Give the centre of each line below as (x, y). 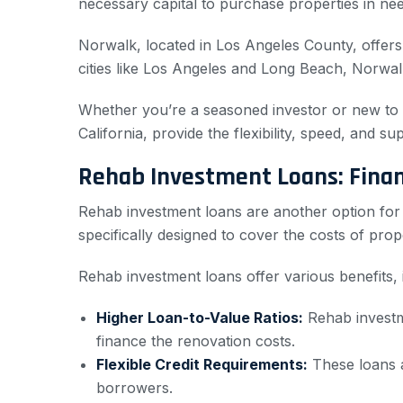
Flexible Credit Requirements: (202, 364)
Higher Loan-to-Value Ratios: (200, 317)
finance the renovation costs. (196, 340)
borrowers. (134, 387)
